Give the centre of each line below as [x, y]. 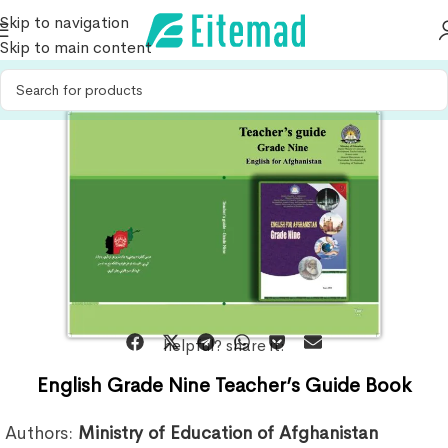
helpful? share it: [224, 346]
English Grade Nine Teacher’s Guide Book [224, 386]
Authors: [41, 433]
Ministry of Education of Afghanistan [228, 433]
